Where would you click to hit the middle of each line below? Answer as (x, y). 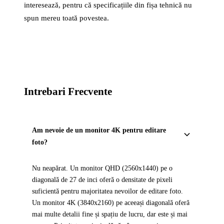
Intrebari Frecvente (68, 91)
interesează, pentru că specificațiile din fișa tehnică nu (108, 5)
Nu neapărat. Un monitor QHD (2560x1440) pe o (102, 168)
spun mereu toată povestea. (66, 18)
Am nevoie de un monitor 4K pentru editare (99, 130)
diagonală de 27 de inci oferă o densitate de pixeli (102, 180)
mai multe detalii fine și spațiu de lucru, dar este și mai (110, 214)
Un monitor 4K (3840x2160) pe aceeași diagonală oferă (111, 203)
